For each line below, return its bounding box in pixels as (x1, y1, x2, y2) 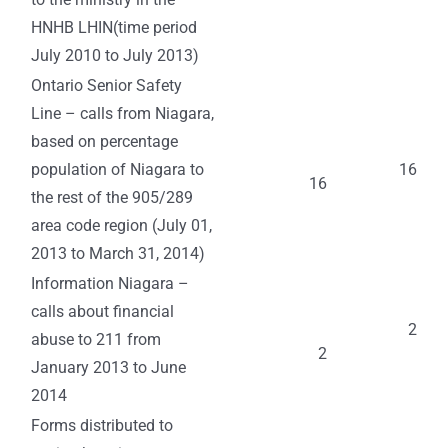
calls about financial (31, 302, 174, 322)
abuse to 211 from (31, 330, 161, 350)
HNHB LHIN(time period (31, 18, 197, 38)
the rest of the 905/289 (31, 188, 193, 208)
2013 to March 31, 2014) (31, 244, 205, 264)
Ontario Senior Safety (31, 76, 182, 96)
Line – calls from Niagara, (31, 104, 214, 124)
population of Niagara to (31, 160, 204, 180)
